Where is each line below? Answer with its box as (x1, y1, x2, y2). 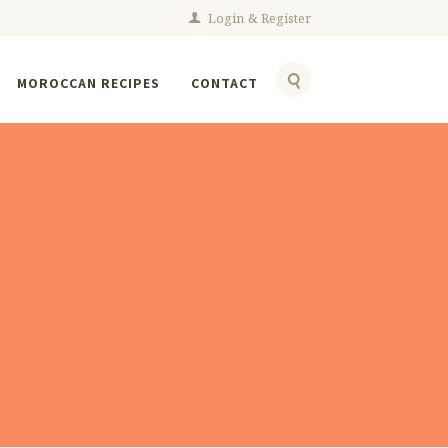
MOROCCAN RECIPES (16, 74, 160, 93)
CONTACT (190, 74, 258, 93)
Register (261, 10, 311, 28)
